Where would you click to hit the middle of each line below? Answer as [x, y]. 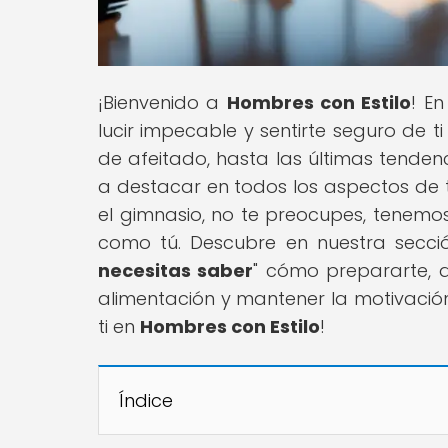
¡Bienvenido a [162, 102]
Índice [146, 400]
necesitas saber [176, 270]
